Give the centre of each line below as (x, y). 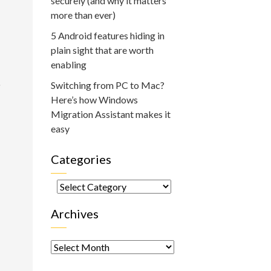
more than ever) (83, 15)
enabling (68, 64)
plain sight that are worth (102, 50)
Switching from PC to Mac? (107, 85)
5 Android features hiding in (107, 35)
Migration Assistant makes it (110, 114)
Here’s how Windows (94, 100)
